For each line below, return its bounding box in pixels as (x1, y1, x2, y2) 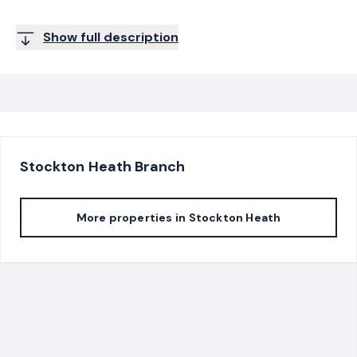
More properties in (76, 210, 186, 225)
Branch (131, 156, 186, 176)
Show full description (43, 28, 178, 45)
